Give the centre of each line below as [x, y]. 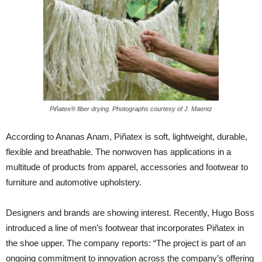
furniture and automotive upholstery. [74, 182]
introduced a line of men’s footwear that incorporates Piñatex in [125, 228]
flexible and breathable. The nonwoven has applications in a [118, 152]
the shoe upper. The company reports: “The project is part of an [126, 243]
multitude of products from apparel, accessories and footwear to [127, 167]
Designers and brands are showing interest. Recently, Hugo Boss [130, 213]
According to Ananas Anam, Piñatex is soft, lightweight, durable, [127, 137]
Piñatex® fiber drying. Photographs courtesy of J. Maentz [131, 109]
